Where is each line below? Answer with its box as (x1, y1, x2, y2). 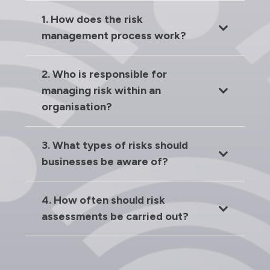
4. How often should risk (42, 193, 165, 207)
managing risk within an (42, 84, 161, 98)
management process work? (42, 29, 186, 43)
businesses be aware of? (42, 155, 168, 169)
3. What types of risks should (42, 139, 188, 152)
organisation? (42, 100, 112, 114)
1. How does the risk (42, 13, 143, 27)
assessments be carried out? (42, 210, 189, 224)
